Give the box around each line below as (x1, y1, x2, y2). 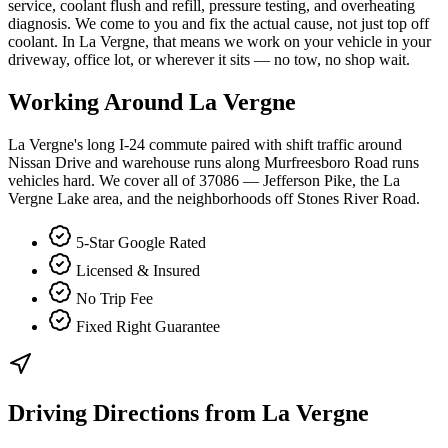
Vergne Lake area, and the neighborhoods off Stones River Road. (8, 189, 420, 207)
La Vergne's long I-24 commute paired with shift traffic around (8, 135, 402, 153)
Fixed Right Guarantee (76, 317, 220, 335)
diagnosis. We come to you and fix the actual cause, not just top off (8, 15, 429, 33)
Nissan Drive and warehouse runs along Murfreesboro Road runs (8, 153, 419, 171)
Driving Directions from (8, 399, 262, 426)
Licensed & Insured (76, 261, 200, 279)
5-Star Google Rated (76, 233, 206, 251)
